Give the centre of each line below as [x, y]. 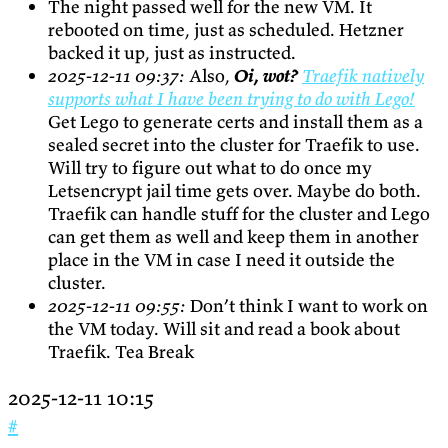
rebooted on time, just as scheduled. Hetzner [226, 30]
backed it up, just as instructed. [172, 53]
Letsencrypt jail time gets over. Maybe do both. [234, 191]
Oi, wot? [266, 76]
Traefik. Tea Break [121, 352]
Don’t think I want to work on [307, 306]
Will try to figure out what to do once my [210, 168]
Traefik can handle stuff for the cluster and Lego [239, 214]
